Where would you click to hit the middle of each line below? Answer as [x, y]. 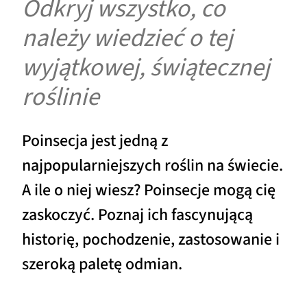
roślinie [61, 97]
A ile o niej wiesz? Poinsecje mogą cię [149, 190]
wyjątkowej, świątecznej [146, 68]
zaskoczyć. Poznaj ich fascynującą [137, 214]
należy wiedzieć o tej [127, 38]
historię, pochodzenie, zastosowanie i [151, 239]
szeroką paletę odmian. [102, 264]
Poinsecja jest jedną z [95, 140]
